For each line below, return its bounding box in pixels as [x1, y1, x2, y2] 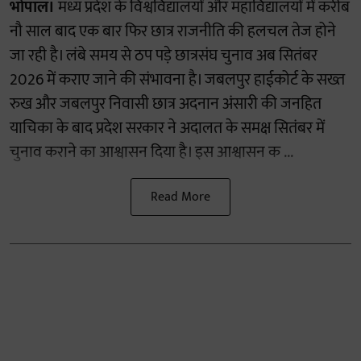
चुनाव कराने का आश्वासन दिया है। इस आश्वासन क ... [10, 139, 293, 167]
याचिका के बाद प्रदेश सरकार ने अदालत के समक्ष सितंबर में [10, 114, 325, 143]
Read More [151, 186, 210, 209]
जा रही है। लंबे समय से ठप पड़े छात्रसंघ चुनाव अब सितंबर [10, 42, 317, 70]
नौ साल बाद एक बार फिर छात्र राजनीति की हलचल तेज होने [10, 18, 336, 46]
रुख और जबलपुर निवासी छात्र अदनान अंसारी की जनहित [10, 90, 322, 118]
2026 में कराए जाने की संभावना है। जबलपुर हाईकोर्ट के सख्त [10, 66, 345, 94]
